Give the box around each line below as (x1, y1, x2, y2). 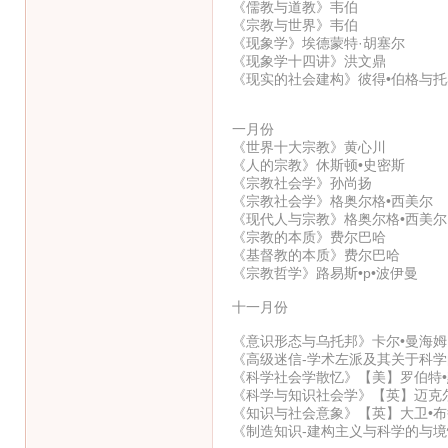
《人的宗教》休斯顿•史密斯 (231, 156, 405, 173)
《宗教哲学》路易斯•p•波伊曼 (231, 264, 418, 281)
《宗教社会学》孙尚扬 (231, 174, 372, 191)
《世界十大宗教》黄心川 (231, 138, 386, 155)
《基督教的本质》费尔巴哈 (231, 246, 400, 263)
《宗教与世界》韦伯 (231, 16, 358, 33)
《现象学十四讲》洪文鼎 (231, 52, 386, 69)
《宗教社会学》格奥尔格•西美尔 (231, 192, 433, 209)
